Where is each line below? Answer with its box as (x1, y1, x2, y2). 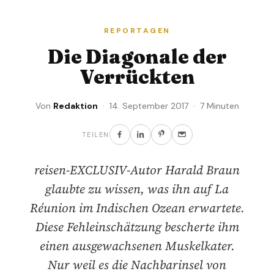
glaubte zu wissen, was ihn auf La (45, 180, 229, 198)
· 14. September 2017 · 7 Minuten (97, 100, 239, 111)
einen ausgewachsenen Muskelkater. (39, 237, 235, 254)
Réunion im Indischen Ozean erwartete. (29, 199, 245, 217)
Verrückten (79, 64, 195, 89)
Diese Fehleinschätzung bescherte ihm (35, 218, 239, 235)
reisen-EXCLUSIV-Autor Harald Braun (34, 161, 240, 179)
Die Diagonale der (47, 44, 227, 68)
